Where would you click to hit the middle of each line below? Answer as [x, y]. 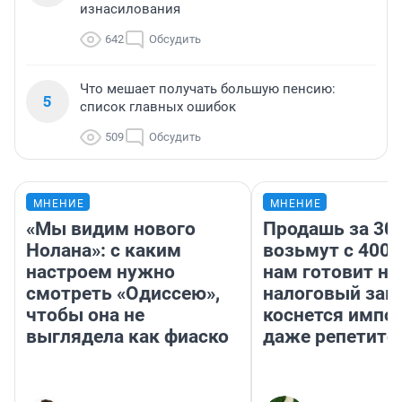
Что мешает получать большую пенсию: [208, 89]
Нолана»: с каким [104, 251]
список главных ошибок [158, 107]
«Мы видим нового [111, 229]
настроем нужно [100, 272]
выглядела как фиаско [127, 337]
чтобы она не [85, 315]
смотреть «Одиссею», [123, 294]
